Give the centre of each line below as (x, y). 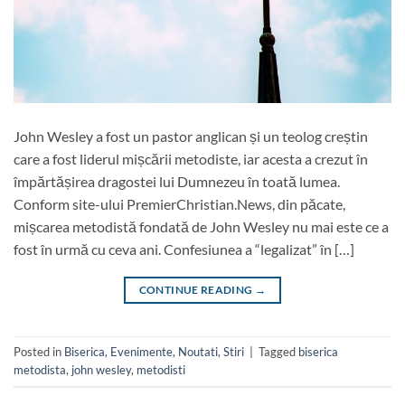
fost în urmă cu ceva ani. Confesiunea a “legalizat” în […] (184, 249)
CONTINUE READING (197, 289)
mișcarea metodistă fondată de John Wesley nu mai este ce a (201, 226)
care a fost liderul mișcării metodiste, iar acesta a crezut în (191, 158)
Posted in (39, 352)
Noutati (198, 352)
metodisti (161, 370)
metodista (40, 370)
